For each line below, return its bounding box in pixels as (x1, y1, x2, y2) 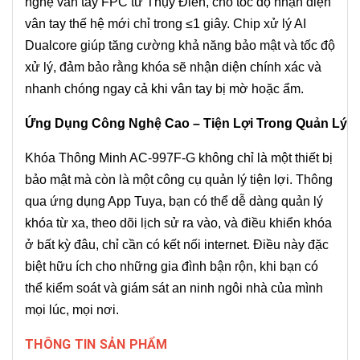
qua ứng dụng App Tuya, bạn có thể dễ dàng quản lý (25, 194, 323, 208)
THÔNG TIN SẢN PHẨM (25, 336, 168, 352)
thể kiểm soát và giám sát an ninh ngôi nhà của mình (25, 280, 323, 295)
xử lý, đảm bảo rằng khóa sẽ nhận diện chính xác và (25, 59, 321, 74)
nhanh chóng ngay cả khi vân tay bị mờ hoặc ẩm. (25, 81, 304, 96)
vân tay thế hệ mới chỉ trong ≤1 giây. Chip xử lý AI (25, 16, 306, 31)
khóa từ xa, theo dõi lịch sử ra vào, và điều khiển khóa (25, 215, 332, 230)
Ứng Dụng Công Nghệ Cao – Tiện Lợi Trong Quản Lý (25, 116, 347, 130)
